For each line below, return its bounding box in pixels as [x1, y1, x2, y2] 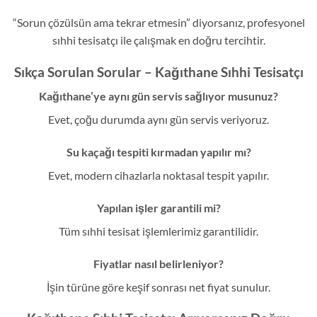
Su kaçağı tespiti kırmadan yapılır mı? [66, 145, 251, 159]
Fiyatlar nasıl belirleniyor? [93, 256, 224, 270]
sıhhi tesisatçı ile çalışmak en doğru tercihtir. [52, 33, 265, 47]
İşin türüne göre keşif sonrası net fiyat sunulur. [47, 279, 270, 294]
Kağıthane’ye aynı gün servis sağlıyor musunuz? [39, 89, 278, 103]
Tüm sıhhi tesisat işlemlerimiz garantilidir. [59, 224, 258, 238]
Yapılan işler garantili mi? [96, 200, 221, 214]
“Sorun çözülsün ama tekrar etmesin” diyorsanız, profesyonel [12, 15, 305, 29]
